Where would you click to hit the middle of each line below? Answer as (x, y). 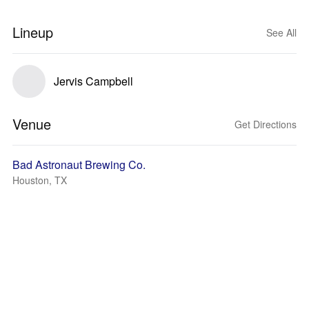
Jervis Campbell (93, 81)
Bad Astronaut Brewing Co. (79, 165)
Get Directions (266, 124)
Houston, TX (40, 180)
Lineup (33, 32)
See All (281, 32)
